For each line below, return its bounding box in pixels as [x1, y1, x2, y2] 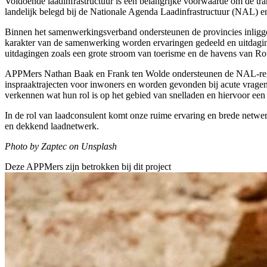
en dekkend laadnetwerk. [5, 120, 99, 131]
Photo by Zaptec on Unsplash [5, 141, 117, 151]
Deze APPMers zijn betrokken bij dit [5, 161, 145, 172]
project [145, 161, 171, 172]
